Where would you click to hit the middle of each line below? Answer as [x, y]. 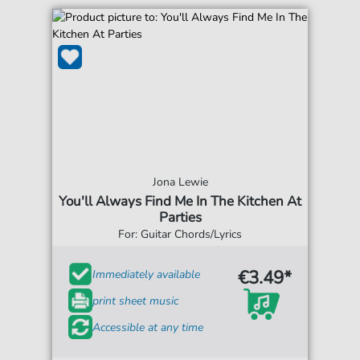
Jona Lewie [180, 182]
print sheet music [136, 301]
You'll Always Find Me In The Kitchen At [180, 201]
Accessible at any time [148, 327]
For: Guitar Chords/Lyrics [180, 234]
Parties [180, 217]
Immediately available [147, 274]
